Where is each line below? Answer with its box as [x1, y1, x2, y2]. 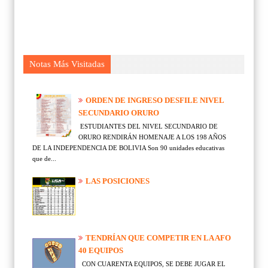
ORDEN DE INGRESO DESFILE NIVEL [86, 96, 224, 105]
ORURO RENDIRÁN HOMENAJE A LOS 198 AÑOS [78, 133, 226, 141]
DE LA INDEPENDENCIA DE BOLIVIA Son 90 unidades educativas [32, 144, 224, 151]
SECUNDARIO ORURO [78, 108, 159, 118]
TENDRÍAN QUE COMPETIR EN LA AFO [86, 233, 231, 242]
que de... [32, 154, 56, 162]
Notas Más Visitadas [29, 59, 105, 69]
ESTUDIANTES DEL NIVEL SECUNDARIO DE [78, 122, 218, 130]
